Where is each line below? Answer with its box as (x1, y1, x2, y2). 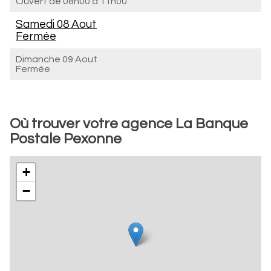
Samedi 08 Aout (16, 18, 97, 30)
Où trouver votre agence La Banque (10, 116, 248, 131)
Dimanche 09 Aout (16, 54, 97, 64)
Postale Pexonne (10, 131, 122, 146)
